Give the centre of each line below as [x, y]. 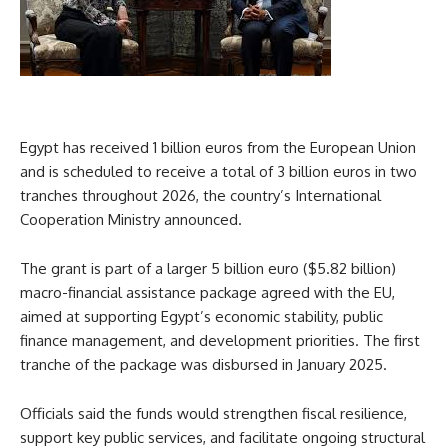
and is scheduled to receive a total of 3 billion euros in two [218, 171]
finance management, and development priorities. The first [220, 340]
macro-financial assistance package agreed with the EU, [207, 292]
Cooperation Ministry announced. [131, 219]
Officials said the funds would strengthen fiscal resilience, [213, 413]
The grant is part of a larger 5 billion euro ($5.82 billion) [208, 268]
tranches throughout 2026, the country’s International [200, 195]
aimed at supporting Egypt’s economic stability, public [201, 316]
